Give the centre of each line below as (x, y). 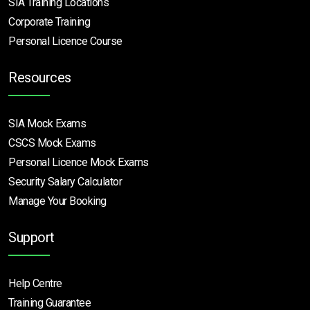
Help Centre (35, 283)
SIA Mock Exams (47, 123)
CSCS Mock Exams (52, 143)
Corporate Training (49, 21)
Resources (40, 77)
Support (31, 237)
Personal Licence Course (65, 41)
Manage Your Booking (57, 201)
